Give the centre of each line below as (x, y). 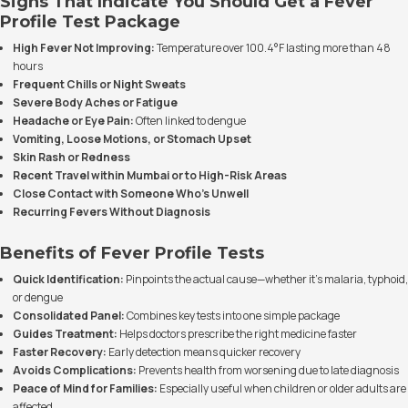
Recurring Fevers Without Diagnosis (112, 212)
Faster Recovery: (60, 352)
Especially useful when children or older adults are (282, 389)
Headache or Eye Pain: (73, 121)
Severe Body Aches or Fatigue (95, 103)
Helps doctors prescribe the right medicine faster (237, 334)
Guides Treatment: (65, 334)
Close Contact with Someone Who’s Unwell (131, 194)
